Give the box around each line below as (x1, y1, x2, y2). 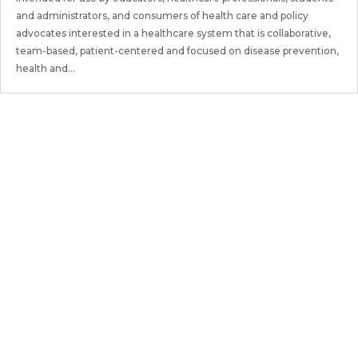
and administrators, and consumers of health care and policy (16, 10, 308, 22)
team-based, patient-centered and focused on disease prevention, (16, 45, 339, 57)
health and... (16, 62, 75, 74)
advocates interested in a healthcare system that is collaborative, (16, 27, 331, 39)
